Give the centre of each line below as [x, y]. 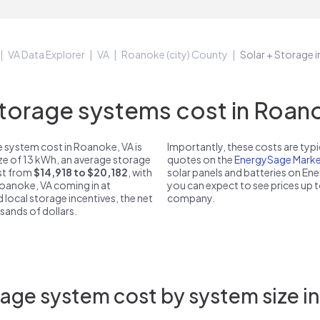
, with [140, 172]
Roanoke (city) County [175, 54]
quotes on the [200, 159]
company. [191, 198]
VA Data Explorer [46, 54]
